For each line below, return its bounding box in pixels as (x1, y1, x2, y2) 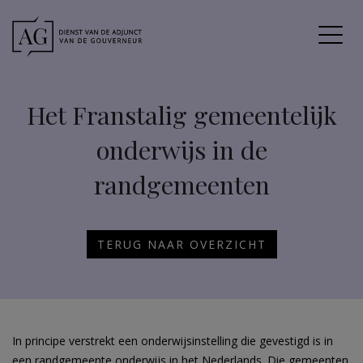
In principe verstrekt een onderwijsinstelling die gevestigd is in (12, 333, 333, 348)
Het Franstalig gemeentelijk (26, 98, 337, 131)
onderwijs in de (96, 133, 267, 166)
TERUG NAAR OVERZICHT (96, 237, 267, 252)
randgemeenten (93, 168, 270, 201)
